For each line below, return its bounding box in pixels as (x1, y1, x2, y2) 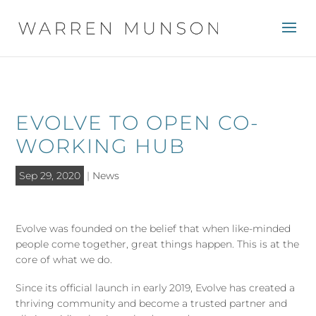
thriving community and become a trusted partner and (16, 297, 288, 310)
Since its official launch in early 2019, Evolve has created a (16, 281, 296, 295)
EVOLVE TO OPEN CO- (16, 111, 260, 135)
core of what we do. (16, 253, 113, 267)
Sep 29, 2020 (19, 169, 81, 182)
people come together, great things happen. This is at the (16, 238, 300, 251)
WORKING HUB (16, 134, 186, 158)
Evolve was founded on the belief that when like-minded (16, 222, 291, 236)
